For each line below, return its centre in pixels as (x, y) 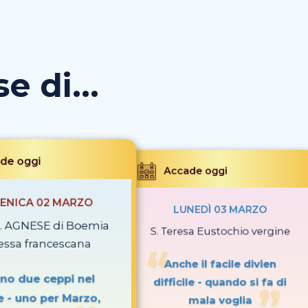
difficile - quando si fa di (220, 282)
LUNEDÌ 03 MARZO (220, 210)
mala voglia (220, 300)
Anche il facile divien (220, 264)
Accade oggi (196, 171)
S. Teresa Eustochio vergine (220, 231)
